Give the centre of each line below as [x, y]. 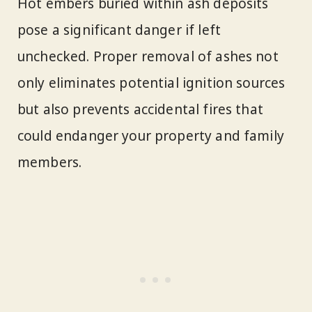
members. [50, 163]
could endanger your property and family [151, 136]
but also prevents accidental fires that [140, 110]
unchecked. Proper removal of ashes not [148, 57]
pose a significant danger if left [119, 30]
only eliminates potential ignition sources [151, 83]
